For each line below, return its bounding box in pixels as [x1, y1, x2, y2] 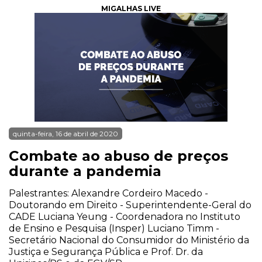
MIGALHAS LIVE [101, 4, 161, 13]
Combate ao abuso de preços [9, 147, 228, 164]
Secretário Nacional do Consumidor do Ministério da [9, 235, 249, 246]
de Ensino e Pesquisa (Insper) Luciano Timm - [9, 223, 219, 234]
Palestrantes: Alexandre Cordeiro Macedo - [9, 188, 208, 199]
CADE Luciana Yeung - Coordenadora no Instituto [9, 211, 240, 222]
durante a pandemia [9, 163, 161, 180]
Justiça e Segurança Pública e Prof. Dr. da [9, 246, 203, 257]
